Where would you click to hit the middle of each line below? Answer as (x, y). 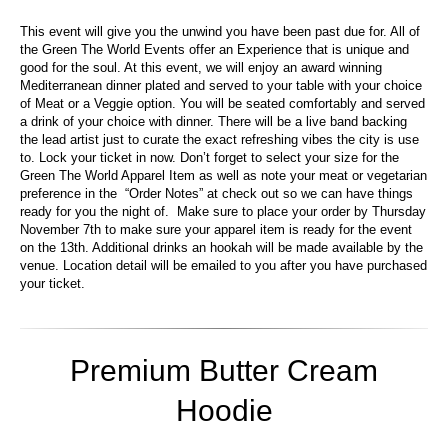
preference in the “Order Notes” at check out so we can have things (216, 193)
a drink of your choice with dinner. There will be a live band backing (213, 121)
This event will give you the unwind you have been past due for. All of (220, 31)
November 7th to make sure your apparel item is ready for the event (216, 229)
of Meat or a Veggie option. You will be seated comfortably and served (222, 103)
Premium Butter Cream (224, 370)
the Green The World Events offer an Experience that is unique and (214, 49)
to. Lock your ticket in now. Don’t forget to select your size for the (209, 157)
